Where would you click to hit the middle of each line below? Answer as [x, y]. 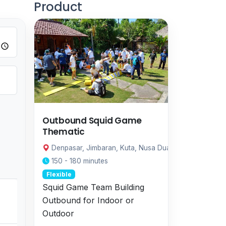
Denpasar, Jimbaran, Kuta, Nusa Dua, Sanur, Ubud [132, 148]
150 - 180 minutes [79, 161]
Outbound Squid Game [92, 121]
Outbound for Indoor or [88, 200]
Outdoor [58, 213]
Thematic [64, 132]
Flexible [59, 174]
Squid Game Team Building [93, 187]
